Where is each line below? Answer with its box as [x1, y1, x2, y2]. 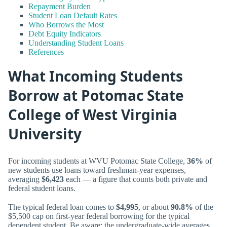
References [28, 47, 64, 56]
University [8, 124, 82, 144]
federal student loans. [8, 183, 75, 193]
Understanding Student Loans [28, 38, 124, 47]
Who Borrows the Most [28, 20, 104, 29]
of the [193, 202, 213, 211]
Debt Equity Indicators [28, 29, 101, 38]
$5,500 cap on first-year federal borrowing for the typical [8, 211, 190, 220]
